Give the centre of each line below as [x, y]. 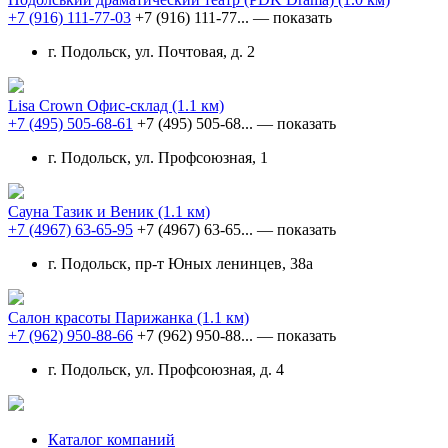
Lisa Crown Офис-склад [90, 105]
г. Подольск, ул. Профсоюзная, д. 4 [166, 369]
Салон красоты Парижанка [102, 317]
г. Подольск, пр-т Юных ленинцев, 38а [180, 263]
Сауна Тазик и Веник [83, 211]
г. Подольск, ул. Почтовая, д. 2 [151, 51]
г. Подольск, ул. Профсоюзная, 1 [158, 157]
